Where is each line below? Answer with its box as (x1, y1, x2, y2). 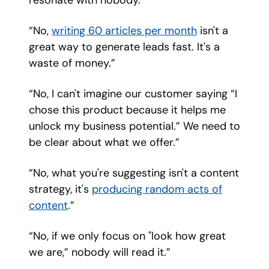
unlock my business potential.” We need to (29, 119, 240, 134)
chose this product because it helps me (29, 103, 226, 118)
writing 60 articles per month (52, 23, 197, 38)
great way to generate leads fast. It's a (29, 40, 220, 55)
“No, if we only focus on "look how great (29, 229, 226, 244)
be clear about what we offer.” (29, 135, 180, 150)
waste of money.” (29, 56, 118, 71)
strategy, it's (29, 182, 92, 197)
